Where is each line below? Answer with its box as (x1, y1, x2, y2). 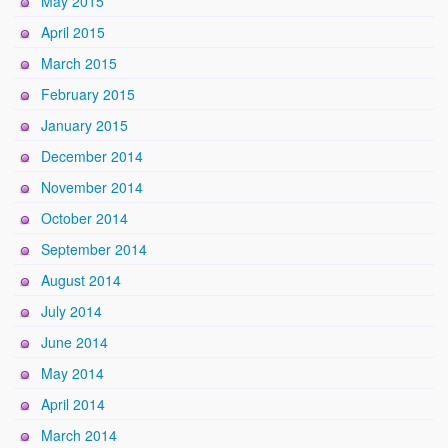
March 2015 (41, 53, 118, 74)
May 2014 (41, 363, 105, 384)
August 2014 (41, 270, 122, 291)
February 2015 (41, 84, 136, 105)
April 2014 (41, 394, 106, 415)
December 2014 (41, 146, 144, 167)
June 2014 (41, 332, 109, 353)
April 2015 (41, 22, 106, 43)
